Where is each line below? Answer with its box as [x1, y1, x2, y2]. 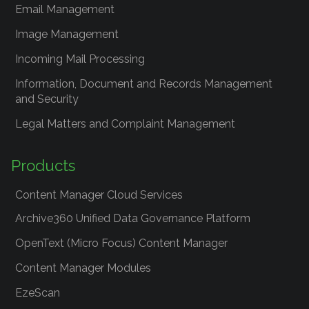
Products [11, 157, 75, 175]
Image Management [15, 28, 119, 41]
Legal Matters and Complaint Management [15, 117, 235, 131]
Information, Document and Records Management [15, 77, 272, 91]
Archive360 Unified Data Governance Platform [15, 212, 250, 226]
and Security [15, 92, 79, 106]
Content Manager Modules [15, 261, 151, 275]
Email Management [15, 3, 114, 17]
